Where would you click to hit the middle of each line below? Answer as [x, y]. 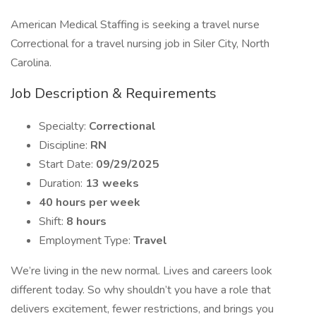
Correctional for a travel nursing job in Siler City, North [140, 44]
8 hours [86, 221]
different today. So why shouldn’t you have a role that [141, 290]
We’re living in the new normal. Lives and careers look [141, 271]
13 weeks [112, 183]
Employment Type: [86, 241]
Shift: [53, 221]
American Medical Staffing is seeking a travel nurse [135, 25]
